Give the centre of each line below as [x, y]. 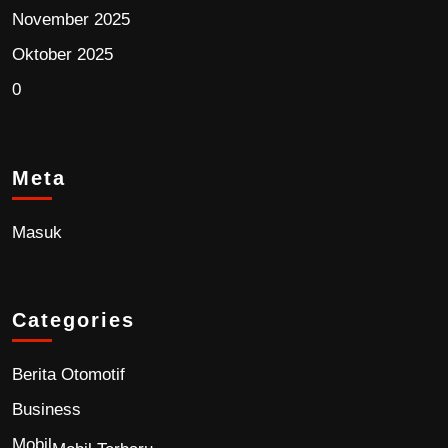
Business [46, 410]
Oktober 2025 [62, 55]
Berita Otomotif [68, 375]
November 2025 [71, 20]
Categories [73, 320]
